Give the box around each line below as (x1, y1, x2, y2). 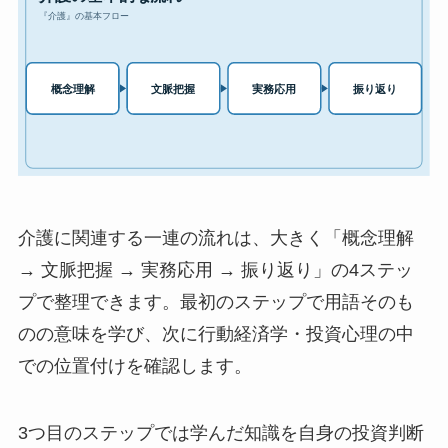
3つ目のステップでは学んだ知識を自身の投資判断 (17, 423, 424, 444)
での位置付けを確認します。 (17, 355, 252, 376)
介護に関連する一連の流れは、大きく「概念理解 (17, 227, 414, 248)
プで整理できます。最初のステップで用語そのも (17, 291, 414, 312)
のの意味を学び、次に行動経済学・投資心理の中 (17, 323, 414, 344)
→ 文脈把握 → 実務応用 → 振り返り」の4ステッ (17, 259, 413, 280)
